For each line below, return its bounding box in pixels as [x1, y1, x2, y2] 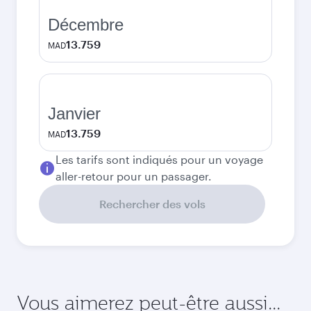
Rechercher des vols [99, 197, 205, 210]
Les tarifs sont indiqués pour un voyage [56, 153, 263, 166]
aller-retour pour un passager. [56, 169, 212, 183]
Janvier [48, 104, 101, 123]
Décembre [48, 15, 124, 34]
